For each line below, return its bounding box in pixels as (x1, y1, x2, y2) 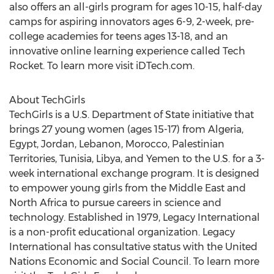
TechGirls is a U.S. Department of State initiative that (9, 109, 254, 120)
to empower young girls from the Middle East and (9, 182, 246, 194)
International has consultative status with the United (9, 241, 257, 253)
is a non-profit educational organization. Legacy (9, 226, 235, 238)
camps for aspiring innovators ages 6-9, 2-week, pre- (9, 16, 254, 28)
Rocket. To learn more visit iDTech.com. (9, 60, 194, 72)
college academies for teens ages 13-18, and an (9, 31, 228, 42)
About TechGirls (9, 94, 85, 106)
